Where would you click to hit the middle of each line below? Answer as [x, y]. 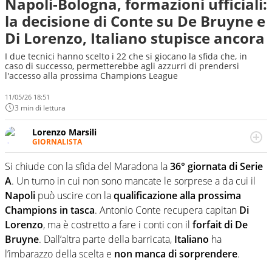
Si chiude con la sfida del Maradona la [87, 167]
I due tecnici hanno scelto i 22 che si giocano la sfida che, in [126, 56]
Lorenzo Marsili [64, 132]
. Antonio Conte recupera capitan [167, 210]
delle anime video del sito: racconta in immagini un [137, 164]
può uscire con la [74, 196]
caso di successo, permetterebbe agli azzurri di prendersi [122, 66]
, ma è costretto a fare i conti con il [117, 225]
